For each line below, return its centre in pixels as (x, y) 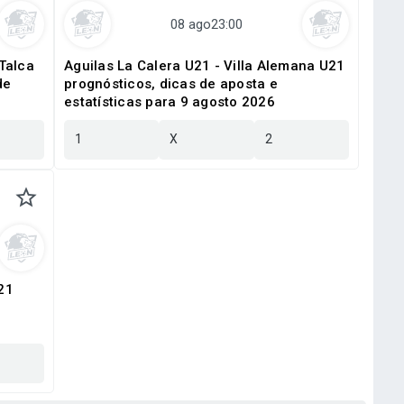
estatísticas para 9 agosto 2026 (170, 102)
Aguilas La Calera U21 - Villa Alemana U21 (205, 66)
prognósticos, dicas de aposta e (171, 84)
